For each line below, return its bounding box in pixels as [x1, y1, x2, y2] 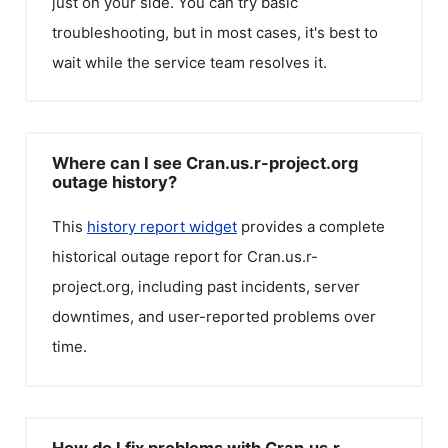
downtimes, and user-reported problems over [52, 307, 376, 326]
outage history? [52, 172, 177, 192]
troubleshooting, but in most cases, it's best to [52, 22, 378, 42]
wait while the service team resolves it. [52, 52, 327, 72]
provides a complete [237, 217, 385, 236]
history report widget [87, 217, 237, 236]
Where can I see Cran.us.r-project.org [52, 153, 358, 173]
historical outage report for [52, 247, 247, 266]
